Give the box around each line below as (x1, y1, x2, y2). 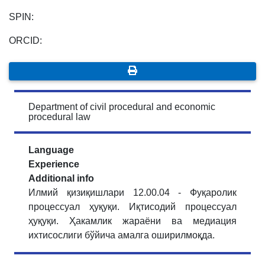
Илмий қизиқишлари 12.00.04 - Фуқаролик (28, 188, 237, 198)
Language (28, 145, 74, 156)
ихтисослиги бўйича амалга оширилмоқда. (28, 230, 217, 241)
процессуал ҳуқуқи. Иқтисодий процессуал (28, 202, 237, 212)
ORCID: (9, 35, 42, 46)
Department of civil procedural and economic (28, 102, 215, 112)
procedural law (28, 112, 91, 122)
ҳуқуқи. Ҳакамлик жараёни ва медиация (28, 216, 237, 227)
